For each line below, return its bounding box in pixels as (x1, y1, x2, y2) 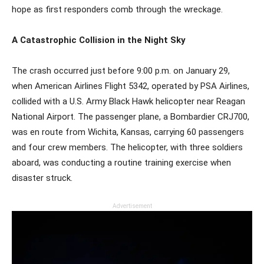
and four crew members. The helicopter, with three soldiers (12, 141, 243, 153)
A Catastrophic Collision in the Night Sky (12, 34, 186, 45)
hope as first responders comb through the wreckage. (12, 4, 223, 15)
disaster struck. (12, 172, 72, 183)
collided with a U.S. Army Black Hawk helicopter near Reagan (12, 95, 245, 107)
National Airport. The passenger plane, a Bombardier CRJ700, (12, 111, 249, 122)
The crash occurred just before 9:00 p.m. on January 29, (12, 65, 230, 76)
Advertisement (112, 202, 152, 209)
